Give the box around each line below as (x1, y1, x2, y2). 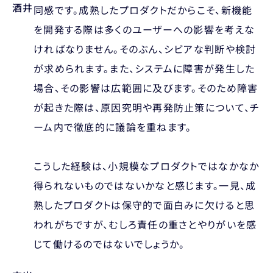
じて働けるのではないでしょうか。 (34, 236, 185, 251)
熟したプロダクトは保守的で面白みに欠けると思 (34, 197, 255, 212)
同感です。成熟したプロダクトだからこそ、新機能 (34, 2, 253, 17)
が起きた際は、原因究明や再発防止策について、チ (34, 99, 260, 115)
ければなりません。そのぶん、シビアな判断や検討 (34, 41, 257, 56)
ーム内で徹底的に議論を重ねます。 (34, 119, 192, 134)
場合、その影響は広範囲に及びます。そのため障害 (34, 80, 258, 95)
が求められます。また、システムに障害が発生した (34, 60, 255, 76)
